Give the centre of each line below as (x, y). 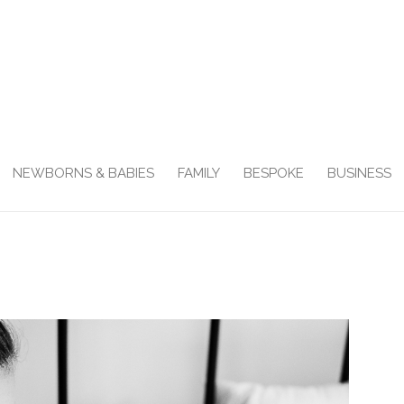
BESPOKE (273, 173)
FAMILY (198, 173)
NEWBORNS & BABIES (83, 173)
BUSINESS (359, 173)
